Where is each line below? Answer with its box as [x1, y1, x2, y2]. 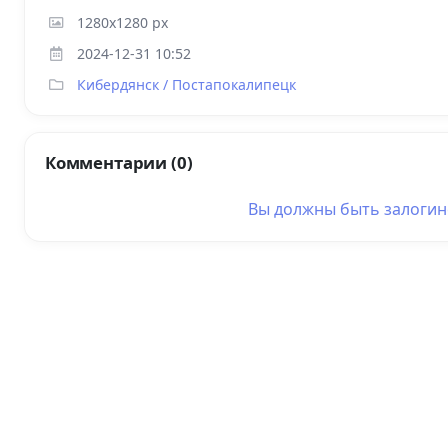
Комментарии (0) [45, 151, 193, 175]
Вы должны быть [248, 198, 384, 221]
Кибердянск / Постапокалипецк [77, 75, 296, 95]
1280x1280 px [77, 13, 168, 33]
